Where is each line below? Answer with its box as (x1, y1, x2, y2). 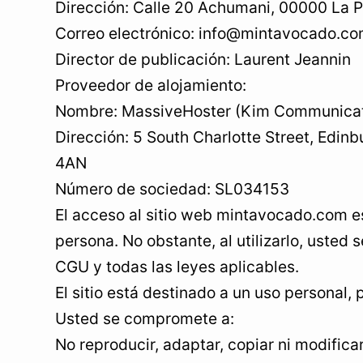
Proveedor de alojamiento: (55, 75, 246, 95)
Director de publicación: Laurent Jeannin (55, 49, 351, 69)
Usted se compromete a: (55, 309, 234, 328)
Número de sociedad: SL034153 (55, 179, 289, 199)
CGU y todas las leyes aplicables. (55, 257, 299, 276)
